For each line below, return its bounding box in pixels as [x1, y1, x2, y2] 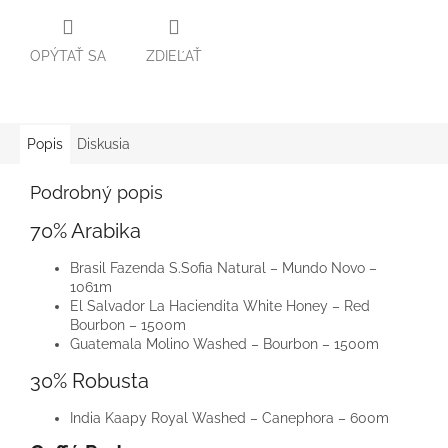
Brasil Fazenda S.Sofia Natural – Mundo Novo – [70, 259, 377, 276]
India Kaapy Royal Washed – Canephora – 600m [70, 409, 389, 426]
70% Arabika [30, 218, 141, 243]
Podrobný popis [30, 181, 163, 203]
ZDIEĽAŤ [146, 47, 202, 64]
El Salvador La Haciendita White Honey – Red [70, 297, 370, 314]
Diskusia [77, 135, 130, 152]
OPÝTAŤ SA [30, 47, 106, 64]
